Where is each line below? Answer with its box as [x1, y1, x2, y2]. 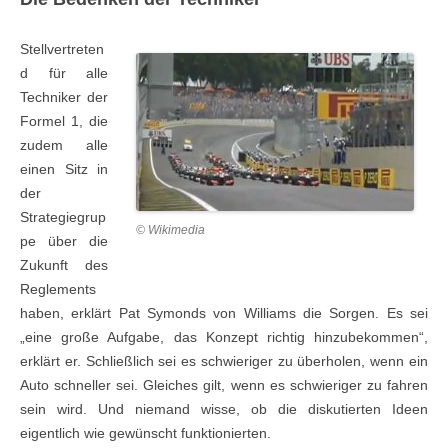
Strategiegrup [20, 208, 106, 225]
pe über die [20, 232, 108, 249]
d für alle [20, 64, 108, 81]
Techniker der [20, 88, 108, 105]
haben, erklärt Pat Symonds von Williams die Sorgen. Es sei [20, 304, 428, 321]
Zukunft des [20, 256, 108, 273]
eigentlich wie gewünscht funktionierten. [20, 424, 271, 441]
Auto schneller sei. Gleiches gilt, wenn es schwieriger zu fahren [20, 376, 428, 393]
